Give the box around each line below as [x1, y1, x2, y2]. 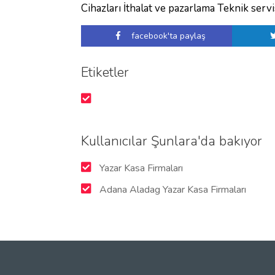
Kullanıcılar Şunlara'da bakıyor [81, 132, 262, 150]
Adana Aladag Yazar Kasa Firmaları [97, 183, 246, 196]
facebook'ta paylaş [129, 30, 206, 42]
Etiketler [81, 63, 129, 82]
